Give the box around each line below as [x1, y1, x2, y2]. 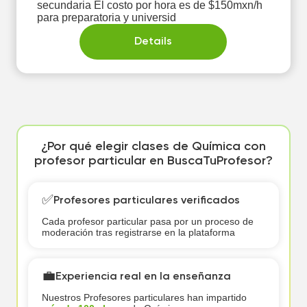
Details [134, 36, 173, 47]
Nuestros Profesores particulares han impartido [41, 292, 247, 303]
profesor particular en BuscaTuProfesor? [34, 155, 273, 167]
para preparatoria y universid [36, 12, 176, 23]
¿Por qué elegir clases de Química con [41, 140, 266, 153]
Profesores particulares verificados [53, 195, 240, 206]
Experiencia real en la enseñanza [55, 271, 231, 282]
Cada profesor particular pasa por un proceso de [41, 216, 254, 227]
